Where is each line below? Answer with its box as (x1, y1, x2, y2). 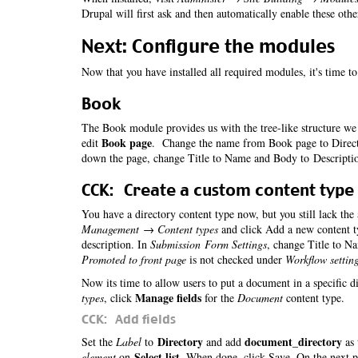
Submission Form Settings (150, 237, 267, 252)
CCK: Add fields (82, 312, 176, 327)
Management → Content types (82, 221, 218, 237)
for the (201, 290, 237, 305)
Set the (82, 334, 116, 349)
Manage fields (135, 289, 201, 306)
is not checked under (186, 252, 285, 267)
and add (203, 334, 245, 349)
